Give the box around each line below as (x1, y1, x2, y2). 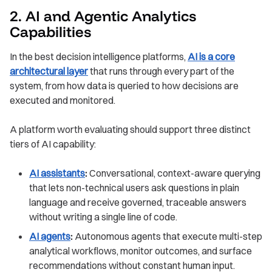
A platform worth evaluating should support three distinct (10, 123, 251, 136)
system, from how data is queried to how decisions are (10, 80, 239, 92)
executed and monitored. (10, 94, 115, 107)
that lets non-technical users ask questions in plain (29, 182, 239, 194)
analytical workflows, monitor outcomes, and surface (29, 245, 252, 257)
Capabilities (10, 22, 91, 41)
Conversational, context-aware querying (87, 167, 260, 180)
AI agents (29, 230, 70, 243)
